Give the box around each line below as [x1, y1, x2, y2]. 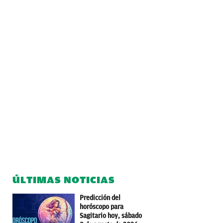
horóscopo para [80, 203, 123, 211]
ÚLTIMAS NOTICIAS [12, 174, 115, 186]
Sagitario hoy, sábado [80, 212, 142, 220]
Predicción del [80, 194, 120, 202]
